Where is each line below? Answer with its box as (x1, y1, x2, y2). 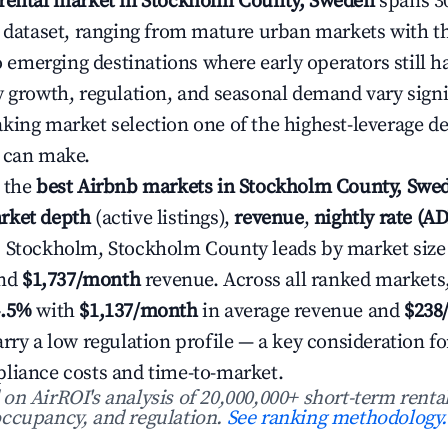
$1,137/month (79, 299, 198, 324)
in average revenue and (197, 299, 405, 324)
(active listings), (90, 206, 235, 231)
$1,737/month (22, 268, 141, 293)
